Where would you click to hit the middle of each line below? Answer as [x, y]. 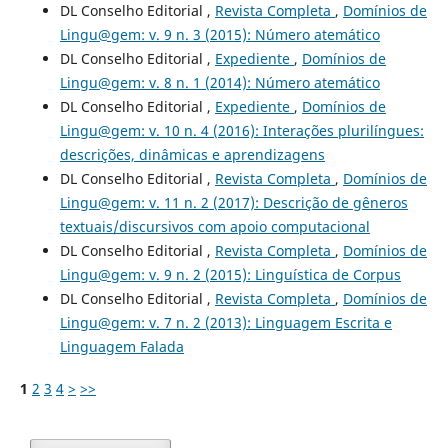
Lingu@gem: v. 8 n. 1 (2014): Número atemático [219, 82]
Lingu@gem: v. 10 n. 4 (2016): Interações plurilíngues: [241, 130]
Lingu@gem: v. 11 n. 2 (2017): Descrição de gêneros [233, 202]
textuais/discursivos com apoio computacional [214, 226]
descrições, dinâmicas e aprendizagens [192, 154]
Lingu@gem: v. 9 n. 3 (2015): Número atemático [219, 34]
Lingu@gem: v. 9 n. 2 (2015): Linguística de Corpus [230, 274]
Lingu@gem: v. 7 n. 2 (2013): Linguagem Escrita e [225, 322]
